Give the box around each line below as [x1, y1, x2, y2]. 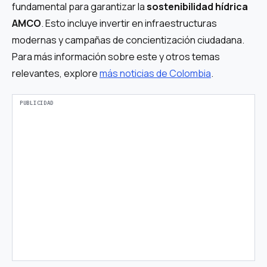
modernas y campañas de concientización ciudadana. [12, 33, 244, 46]
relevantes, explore [12, 66, 100, 80]
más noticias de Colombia [100, 66, 211, 80]
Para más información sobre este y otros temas [12, 49, 220, 63]
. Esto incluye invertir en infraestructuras [41, 16, 217, 30]
